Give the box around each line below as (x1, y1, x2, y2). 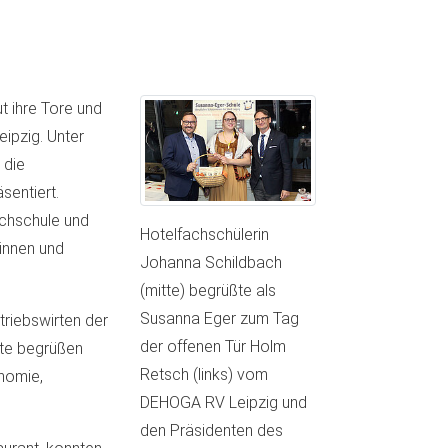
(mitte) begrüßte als (139, 281, 276, 301)
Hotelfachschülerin (139, 225, 269, 245)
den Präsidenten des (139, 421, 283, 441)
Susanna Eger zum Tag (139, 309, 299, 329)
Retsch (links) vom (139, 365, 268, 385)
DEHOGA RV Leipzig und (139, 393, 307, 413)
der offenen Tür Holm (139, 337, 286, 357)
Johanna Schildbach (139, 253, 282, 273)
